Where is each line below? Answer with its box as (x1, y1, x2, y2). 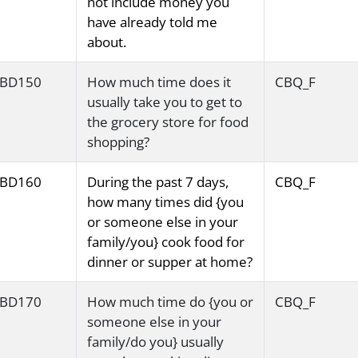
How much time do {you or (86, 292, 253, 312)
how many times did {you (86, 193, 244, 212)
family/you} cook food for (86, 233, 245, 252)
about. (86, 33, 126, 52)
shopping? (86, 133, 149, 152)
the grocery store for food (86, 113, 249, 132)
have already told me (86, 13, 217, 32)
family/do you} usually (86, 332, 224, 352)
